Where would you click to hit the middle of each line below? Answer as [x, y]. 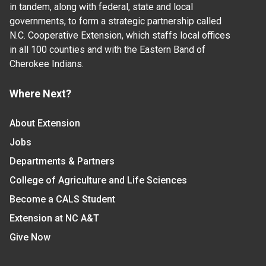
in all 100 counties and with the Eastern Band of [107, 49]
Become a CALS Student [62, 199]
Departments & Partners [62, 161]
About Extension [45, 123]
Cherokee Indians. [47, 64]
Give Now [30, 237]
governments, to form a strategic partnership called [115, 21]
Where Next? [40, 93]
